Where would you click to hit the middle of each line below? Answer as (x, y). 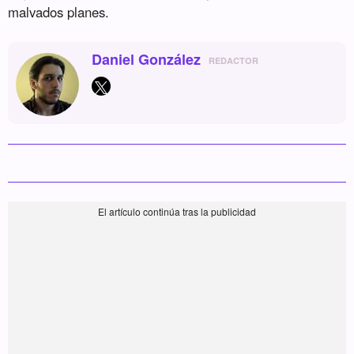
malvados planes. (59, 11)
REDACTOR (234, 60)
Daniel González (147, 59)
